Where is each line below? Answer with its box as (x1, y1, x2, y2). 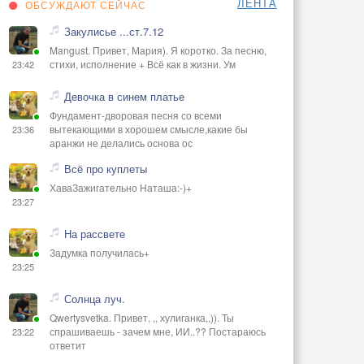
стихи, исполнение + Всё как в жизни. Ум (50, 56, 236, 71)
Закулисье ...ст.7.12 (64, 23, 163, 39)
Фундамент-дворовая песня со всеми (50, 107, 222, 122)
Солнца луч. (64, 290, 125, 306)
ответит (50, 337, 86, 352)
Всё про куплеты (64, 160, 147, 176)
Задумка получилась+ (50, 245, 149, 259)
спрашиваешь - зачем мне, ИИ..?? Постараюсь (50, 323, 266, 338)
